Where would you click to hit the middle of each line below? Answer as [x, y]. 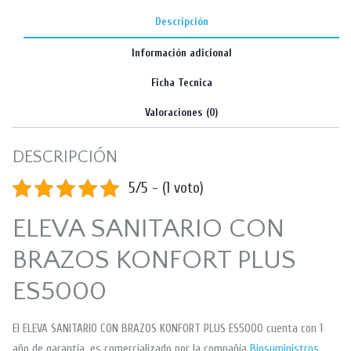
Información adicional [181, 53]
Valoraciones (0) [181, 113]
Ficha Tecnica [181, 83]
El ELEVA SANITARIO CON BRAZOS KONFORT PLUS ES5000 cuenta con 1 [168, 329]
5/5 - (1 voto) [166, 188]
